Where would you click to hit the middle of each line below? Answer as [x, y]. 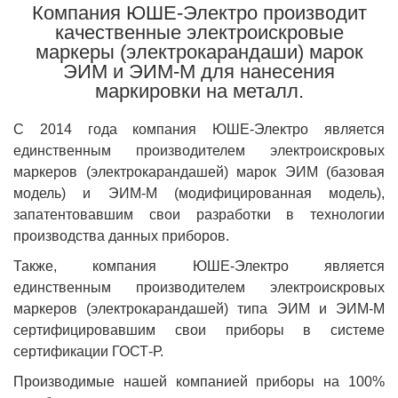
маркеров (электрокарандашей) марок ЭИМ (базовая [199, 172]
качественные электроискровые [199, 32]
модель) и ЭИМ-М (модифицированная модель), [199, 193]
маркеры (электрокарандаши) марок [199, 52]
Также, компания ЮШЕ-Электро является [199, 266]
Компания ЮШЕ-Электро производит [199, 13]
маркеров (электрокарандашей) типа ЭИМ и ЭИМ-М [199, 309]
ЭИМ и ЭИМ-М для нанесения [199, 72]
